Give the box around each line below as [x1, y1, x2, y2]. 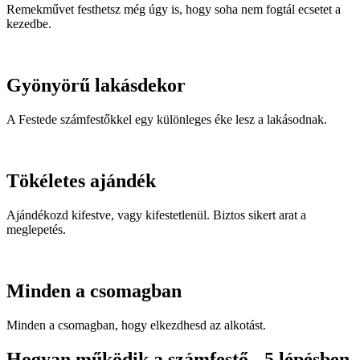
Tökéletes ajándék [6, 170, 156, 191]
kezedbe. [6, 17, 51, 31]
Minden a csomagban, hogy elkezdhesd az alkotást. [6, 317, 266, 332]
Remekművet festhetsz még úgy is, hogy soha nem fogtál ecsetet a [6, 2, 341, 17]
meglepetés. [6, 222, 66, 236]
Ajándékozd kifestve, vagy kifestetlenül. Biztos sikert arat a [6, 207, 306, 222]
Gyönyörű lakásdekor [6, 75, 186, 96]
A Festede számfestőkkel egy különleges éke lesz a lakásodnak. [6, 112, 327, 126]
